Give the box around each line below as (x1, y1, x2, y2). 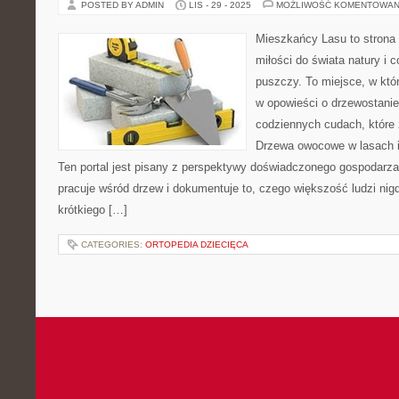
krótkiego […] (58, 203, 127, 216)
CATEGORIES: (81, 240, 145, 249)
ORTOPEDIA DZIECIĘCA (145, 240, 248, 249)
